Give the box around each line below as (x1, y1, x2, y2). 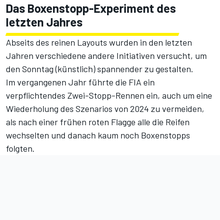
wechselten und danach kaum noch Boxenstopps (6, 130, 190, 141)
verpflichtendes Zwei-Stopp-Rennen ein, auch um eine (6, 90, 212, 101)
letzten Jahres (6, 15, 82, 29)
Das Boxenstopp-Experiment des (6, 1, 176, 16)
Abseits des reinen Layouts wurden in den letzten (6, 37, 192, 48)
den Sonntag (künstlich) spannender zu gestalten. (6, 63, 193, 75)
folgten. (6, 143, 35, 154)
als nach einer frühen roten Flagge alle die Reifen (6, 116, 190, 128)
